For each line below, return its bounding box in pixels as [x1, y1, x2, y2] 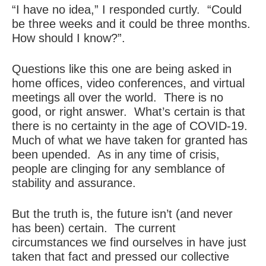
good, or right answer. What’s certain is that [12, 105, 245, 118]
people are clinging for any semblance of [12, 162, 225, 175]
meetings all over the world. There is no [12, 91, 223, 104]
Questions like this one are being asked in [12, 62, 232, 75]
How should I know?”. [12, 31, 125, 45]
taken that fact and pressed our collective [12, 250, 229, 263]
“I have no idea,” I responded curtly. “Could [12, 3, 242, 16]
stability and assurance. [12, 176, 136, 189]
